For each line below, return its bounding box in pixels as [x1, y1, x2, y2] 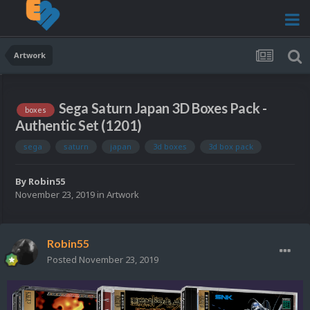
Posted [47, 253, 79, 266]
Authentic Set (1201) [15, 116, 143, 134]
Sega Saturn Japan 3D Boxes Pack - [58, 100, 267, 117]
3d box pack [208, 140, 253, 152]
